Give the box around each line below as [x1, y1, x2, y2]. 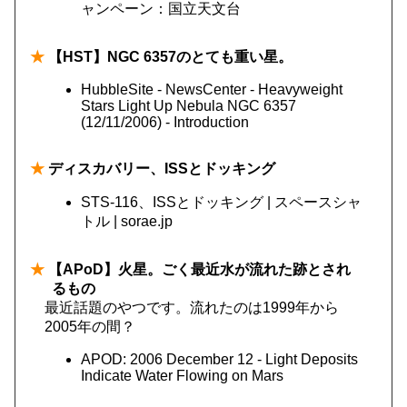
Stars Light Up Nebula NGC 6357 [81, 98, 296, 114]
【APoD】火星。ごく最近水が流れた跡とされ [45, 262, 351, 277]
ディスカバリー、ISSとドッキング [45, 161, 275, 176]
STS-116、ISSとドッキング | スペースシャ [81, 194, 362, 210]
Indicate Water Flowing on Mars [81, 368, 283, 383]
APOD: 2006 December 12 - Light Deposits [81, 352, 358, 367]
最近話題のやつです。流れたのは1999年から [45, 300, 339, 315]
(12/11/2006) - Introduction [81, 114, 249, 130]
